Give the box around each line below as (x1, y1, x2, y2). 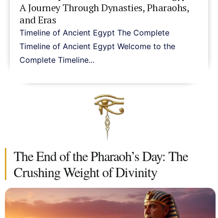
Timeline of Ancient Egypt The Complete (19, 27, 169, 37)
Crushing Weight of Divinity (14, 163, 157, 182)
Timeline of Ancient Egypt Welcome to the (19, 41, 175, 51)
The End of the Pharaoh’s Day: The (14, 146, 188, 165)
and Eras (19, 13, 56, 26)
